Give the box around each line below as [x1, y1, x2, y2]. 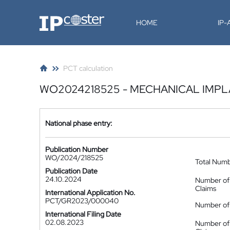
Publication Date [45, 166, 98, 176]
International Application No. [45, 188, 136, 197]
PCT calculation [63, 64, 113, 73]
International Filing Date [45, 209, 121, 219]
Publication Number [45, 145, 108, 154]
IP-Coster [39, 13, 70, 23]
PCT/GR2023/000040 [45, 196, 119, 205]
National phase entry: [45, 118, 112, 128]
